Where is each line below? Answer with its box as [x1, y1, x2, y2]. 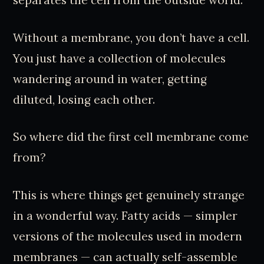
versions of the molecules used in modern [13, 229, 243, 244]
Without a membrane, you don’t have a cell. [13, 30, 250, 45]
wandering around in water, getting [13, 71, 207, 86]
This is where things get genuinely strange [13, 188, 245, 203]
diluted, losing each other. [13, 92, 156, 107]
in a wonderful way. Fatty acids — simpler [13, 209, 238, 223]
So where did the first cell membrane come [13, 130, 249, 144]
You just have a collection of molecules [13, 51, 226, 65]
